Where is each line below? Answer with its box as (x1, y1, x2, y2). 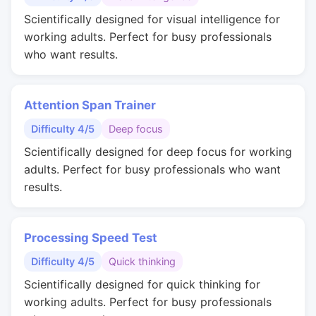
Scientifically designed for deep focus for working (24, 145, 292, 159)
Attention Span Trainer (24, 98, 156, 112)
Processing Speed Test (24, 231, 157, 245)
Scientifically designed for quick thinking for (24, 277, 260, 291)
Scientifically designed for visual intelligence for (24, 12, 280, 26)
